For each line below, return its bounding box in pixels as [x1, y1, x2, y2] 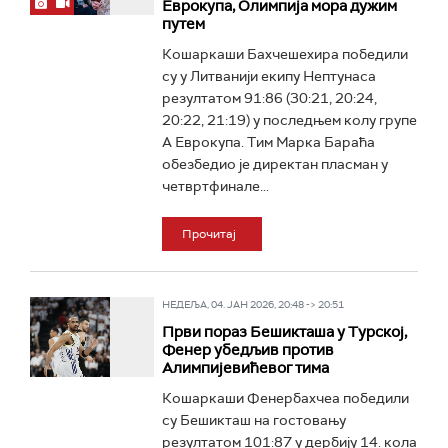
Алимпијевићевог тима [161, 358, 329, 378]
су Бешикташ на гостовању [161, 411, 346, 429]
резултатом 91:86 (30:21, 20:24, [161, 89, 377, 107]
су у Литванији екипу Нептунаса [161, 67, 376, 85]
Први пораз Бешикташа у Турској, [161, 322, 407, 342]
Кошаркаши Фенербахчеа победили [161, 389, 409, 407]
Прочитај [181, 226, 236, 242]
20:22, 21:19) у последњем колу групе [161, 111, 417, 129]
